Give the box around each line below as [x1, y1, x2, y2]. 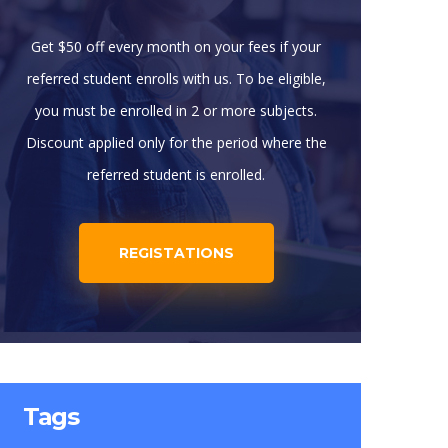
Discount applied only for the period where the [25, 133, 327, 152]
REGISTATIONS [118, 244, 234, 262]
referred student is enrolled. [87, 165, 265, 184]
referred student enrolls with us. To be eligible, [26, 69, 326, 88]
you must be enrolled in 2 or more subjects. [35, 101, 317, 120]
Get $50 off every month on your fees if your [31, 37, 321, 56]
